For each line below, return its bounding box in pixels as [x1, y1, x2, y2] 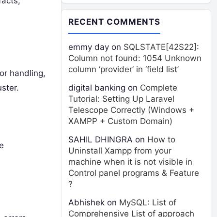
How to [147, 135, 175, 144]
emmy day [68, 42, 109, 52]
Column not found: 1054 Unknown [68, 53, 201, 63]
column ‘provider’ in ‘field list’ [68, 64, 179, 74]
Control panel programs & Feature [68, 168, 199, 178]
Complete [140, 83, 177, 93]
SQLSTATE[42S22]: [124, 42, 199, 52]
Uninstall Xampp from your [68, 146, 171, 155]
